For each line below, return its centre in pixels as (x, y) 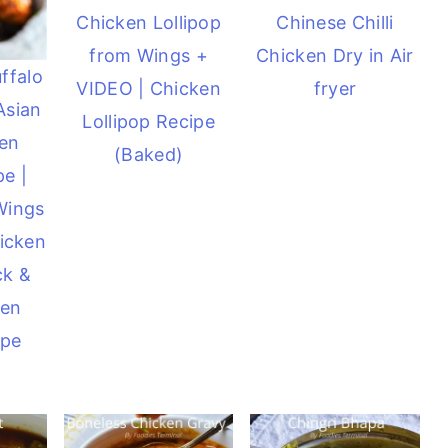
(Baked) (149, 155)
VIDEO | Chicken (148, 89)
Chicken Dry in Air (335, 56)
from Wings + (148, 56)
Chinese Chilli (335, 23)
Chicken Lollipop (149, 23)
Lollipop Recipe (148, 122)
